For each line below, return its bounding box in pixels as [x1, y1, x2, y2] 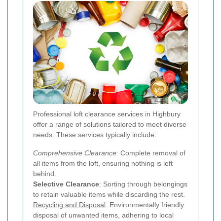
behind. [33, 170, 56, 178]
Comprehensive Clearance [33, 149, 116, 157]
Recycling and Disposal [33, 201, 106, 209]
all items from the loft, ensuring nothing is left [33, 159, 173, 168]
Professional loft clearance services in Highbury [33, 110, 181, 118]
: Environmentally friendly [106, 201, 184, 209]
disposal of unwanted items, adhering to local [33, 211, 174, 220]
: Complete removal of [116, 149, 185, 157]
